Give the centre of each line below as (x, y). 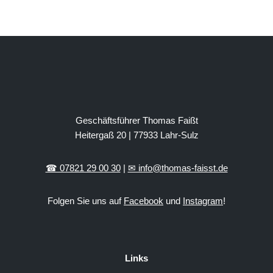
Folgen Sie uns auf (86, 201)
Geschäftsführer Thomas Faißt (136, 121)
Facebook (144, 201)
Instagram (203, 201)
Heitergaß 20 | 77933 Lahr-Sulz (136, 135)
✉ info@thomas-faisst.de (178, 168)
